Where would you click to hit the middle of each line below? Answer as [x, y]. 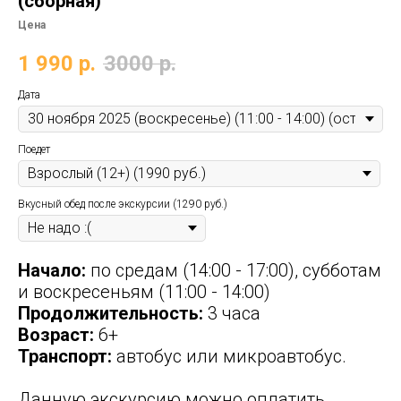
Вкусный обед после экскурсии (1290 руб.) [123, 204]
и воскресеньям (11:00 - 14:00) [144, 292]
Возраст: [56, 335]
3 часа [232, 313]
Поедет [34, 149]
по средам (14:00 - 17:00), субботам [234, 270]
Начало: [52, 270]
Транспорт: [65, 356]
